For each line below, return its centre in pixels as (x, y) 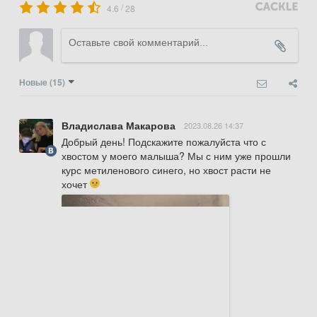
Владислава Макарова (119, 126)
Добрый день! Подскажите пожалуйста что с (164, 142)
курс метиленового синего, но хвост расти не (166, 170)
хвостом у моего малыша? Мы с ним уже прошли (176, 156)
